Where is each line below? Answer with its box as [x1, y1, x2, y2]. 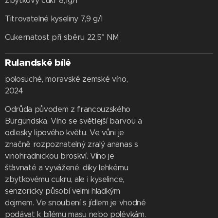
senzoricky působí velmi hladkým [5, 186, 120, 196]
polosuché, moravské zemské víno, [5, 74, 128, 84]
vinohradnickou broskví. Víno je [5, 151, 114, 161]
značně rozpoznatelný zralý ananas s [5, 140, 138, 149]
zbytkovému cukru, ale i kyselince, [5, 175, 124, 184]
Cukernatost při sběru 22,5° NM [5, 33, 120, 42]
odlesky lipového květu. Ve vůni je [5, 128, 124, 137]
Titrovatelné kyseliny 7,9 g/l [5, 14, 103, 23]
